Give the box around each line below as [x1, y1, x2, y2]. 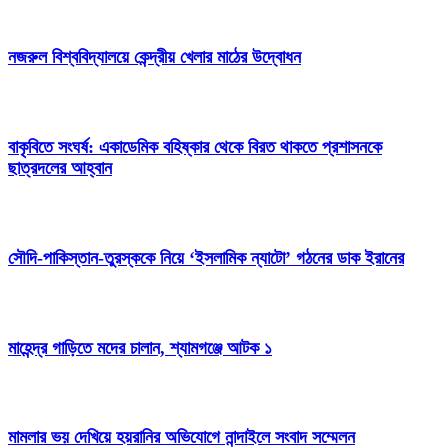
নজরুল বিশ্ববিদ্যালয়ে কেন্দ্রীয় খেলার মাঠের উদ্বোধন [8, 46, 301, 67]
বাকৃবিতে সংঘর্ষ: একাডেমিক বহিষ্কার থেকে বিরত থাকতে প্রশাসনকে [8, 136, 382, 157]
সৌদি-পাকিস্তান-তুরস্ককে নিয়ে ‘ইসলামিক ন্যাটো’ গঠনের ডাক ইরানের [8, 247, 404, 268]
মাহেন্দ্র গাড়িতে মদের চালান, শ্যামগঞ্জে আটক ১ [8, 337, 272, 358]
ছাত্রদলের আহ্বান [8, 157, 112, 178]
